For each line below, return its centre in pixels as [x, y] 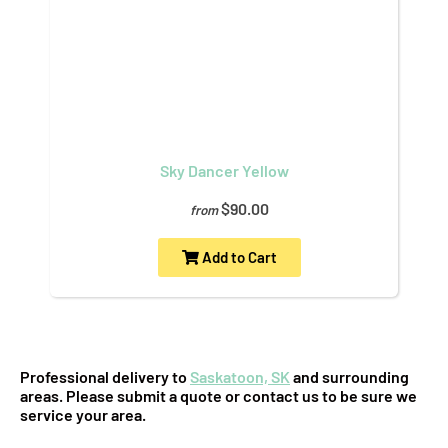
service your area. [83, 414]
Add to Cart [237, 256]
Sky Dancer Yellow [224, 170]
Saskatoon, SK [240, 376]
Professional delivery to [105, 376]
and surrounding [349, 376]
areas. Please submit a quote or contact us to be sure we [218, 395]
